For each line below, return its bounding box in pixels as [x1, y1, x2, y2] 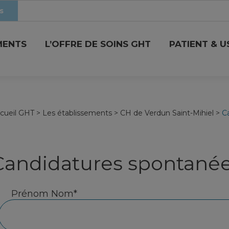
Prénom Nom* [11, 188, 77, 200]
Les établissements [42, 108, 112, 118]
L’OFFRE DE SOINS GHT [45, 39, 151, 49]
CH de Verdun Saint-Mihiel [120, 108, 214, 118]
